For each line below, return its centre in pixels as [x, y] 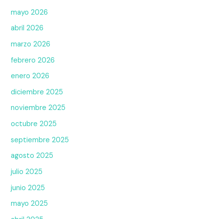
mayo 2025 [30, 204]
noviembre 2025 [38, 108]
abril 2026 [27, 28]
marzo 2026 [31, 44]
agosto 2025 [32, 156]
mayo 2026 [30, 12]
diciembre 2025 [37, 92]
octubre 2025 [34, 124]
